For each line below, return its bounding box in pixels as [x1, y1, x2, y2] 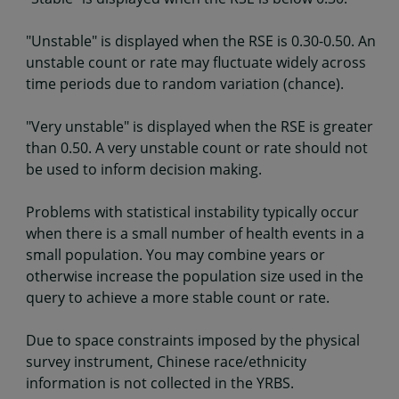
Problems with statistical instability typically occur [26, 202, 359, 223]
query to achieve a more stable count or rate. [26, 288, 330, 308]
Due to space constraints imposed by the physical [26, 330, 360, 351]
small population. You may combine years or [26, 245, 325, 265]
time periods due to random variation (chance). [26, 74, 344, 94]
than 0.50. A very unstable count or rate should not [26, 138, 368, 159]
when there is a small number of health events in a [26, 224, 364, 244]
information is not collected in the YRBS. [26, 373, 294, 394]
